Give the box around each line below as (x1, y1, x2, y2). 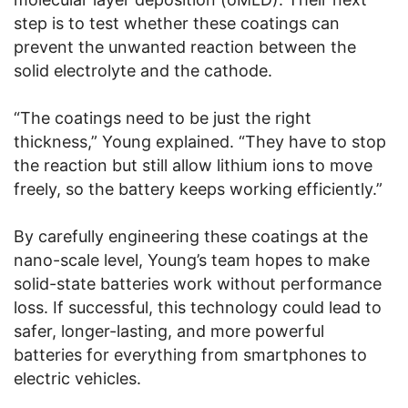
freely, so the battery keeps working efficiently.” (14, 179, 382, 199)
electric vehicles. (14, 369, 141, 389)
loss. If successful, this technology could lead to (14, 298, 382, 318)
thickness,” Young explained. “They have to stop (14, 132, 386, 152)
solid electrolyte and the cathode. (14, 61, 272, 81)
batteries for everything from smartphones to (14, 345, 367, 365)
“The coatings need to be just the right (14, 108, 311, 128)
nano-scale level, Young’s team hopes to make (14, 250, 370, 270)
